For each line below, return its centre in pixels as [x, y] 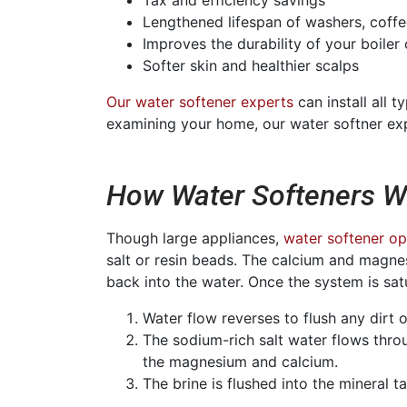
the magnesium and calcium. [240, 361]
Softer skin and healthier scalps [251, 65]
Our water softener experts [200, 101]
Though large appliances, [195, 238]
